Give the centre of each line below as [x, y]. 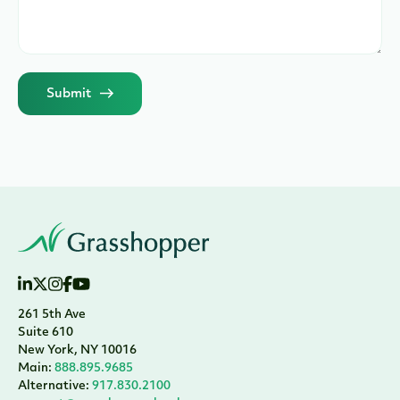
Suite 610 [46, 332]
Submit [69, 94]
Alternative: [54, 386]
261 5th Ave [52, 314]
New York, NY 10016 [77, 350]
